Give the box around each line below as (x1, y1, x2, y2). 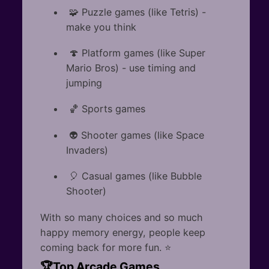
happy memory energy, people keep (40, 226, 205, 238)
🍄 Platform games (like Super (65, 47, 205, 59)
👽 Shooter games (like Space (65, 128, 204, 141)
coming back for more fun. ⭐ (40, 241, 171, 253)
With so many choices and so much (40, 211, 203, 223)
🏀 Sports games (65, 103, 145, 115)
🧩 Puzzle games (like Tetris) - (65, 5, 206, 18)
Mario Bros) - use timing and (65, 62, 196, 74)
